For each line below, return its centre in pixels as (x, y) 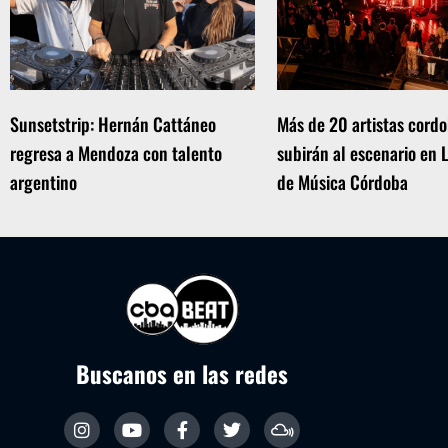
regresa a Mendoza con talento (116, 152)
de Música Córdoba (343, 181)
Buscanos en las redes (182, 374)
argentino (43, 181)
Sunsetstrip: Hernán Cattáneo (113, 123)
